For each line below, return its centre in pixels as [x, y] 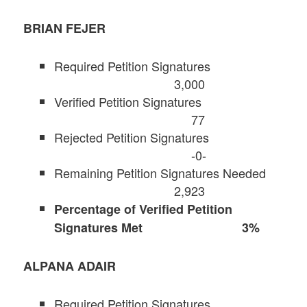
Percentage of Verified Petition [144, 209]
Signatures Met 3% [157, 227]
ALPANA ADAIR [70, 266]
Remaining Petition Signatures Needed [169, 172]
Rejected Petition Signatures [168, 137]
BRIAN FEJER [65, 28]
